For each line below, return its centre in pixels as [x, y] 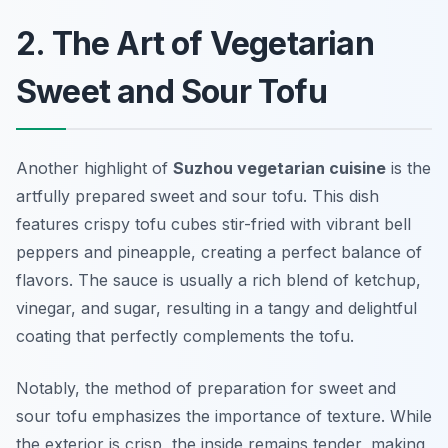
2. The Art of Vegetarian [195, 44]
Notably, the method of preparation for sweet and [206, 388]
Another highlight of [94, 168]
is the [408, 168]
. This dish [341, 196]
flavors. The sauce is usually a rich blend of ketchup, [218, 280]
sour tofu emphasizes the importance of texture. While [224, 416]
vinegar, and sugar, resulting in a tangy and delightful [216, 308]
